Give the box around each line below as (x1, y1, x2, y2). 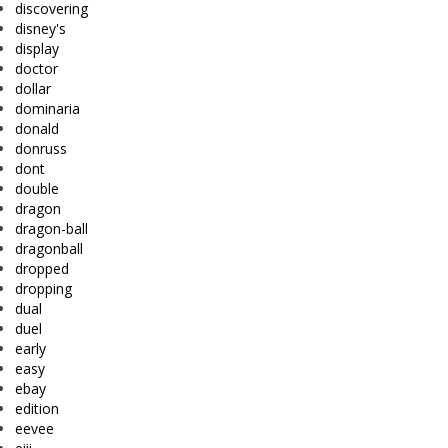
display (15, 39, 59, 59)
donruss (15, 139, 67, 159)
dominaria (15, 99, 80, 119)
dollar (15, 79, 51, 99)
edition (15, 399, 59, 419)
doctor (15, 59, 58, 79)
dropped (15, 259, 69, 279)
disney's (15, 19, 66, 39)
